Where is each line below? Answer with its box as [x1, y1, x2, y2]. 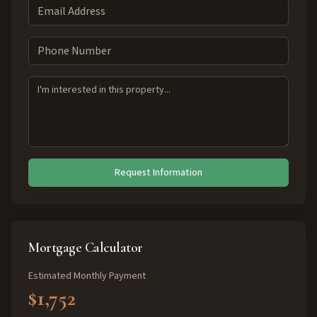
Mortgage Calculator [28, 239, 143, 256]
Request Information [115, 166, 202, 180]
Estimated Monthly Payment [28, 269, 146, 283]
